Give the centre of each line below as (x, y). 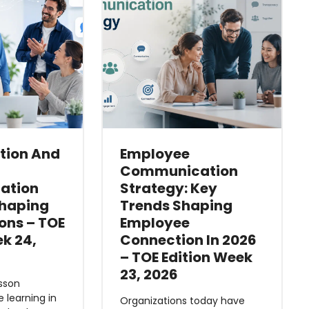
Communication (179, 171)
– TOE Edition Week (186, 257)
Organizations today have (182, 301)
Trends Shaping (176, 206)
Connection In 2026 (188, 240)
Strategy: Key (168, 188)
